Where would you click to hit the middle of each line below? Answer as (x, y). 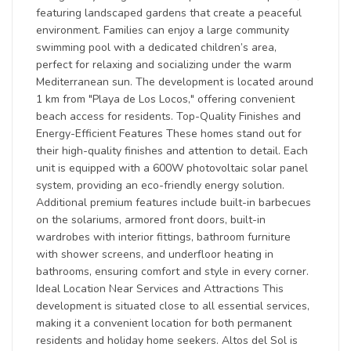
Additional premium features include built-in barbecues (174, 203)
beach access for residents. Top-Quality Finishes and (168, 116)
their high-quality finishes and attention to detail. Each (172, 151)
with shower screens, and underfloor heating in (155, 254)
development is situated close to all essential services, (173, 306)
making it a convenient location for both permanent (164, 323)
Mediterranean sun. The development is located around (175, 82)
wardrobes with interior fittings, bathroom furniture (163, 237)
